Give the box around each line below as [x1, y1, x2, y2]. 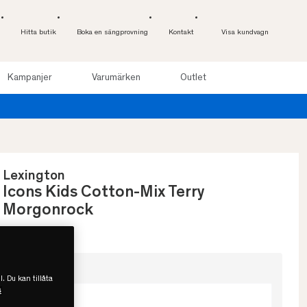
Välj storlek [13, 267, 65, 278]
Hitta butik [21, 29, 56, 36]
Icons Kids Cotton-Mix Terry [3, 185, 205, 202]
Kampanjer [7, 73, 52, 83]
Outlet [180, 73, 206, 83]
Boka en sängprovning [77, 29, 148, 36]
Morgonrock [3, 203, 93, 220]
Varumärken [91, 73, 140, 83]
